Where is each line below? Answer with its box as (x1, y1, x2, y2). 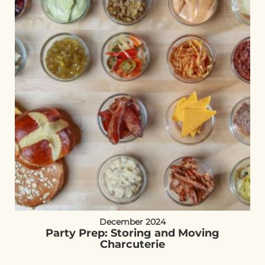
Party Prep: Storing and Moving (46, 227, 219, 240)
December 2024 (99, 216, 166, 227)
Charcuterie (100, 238, 165, 251)
